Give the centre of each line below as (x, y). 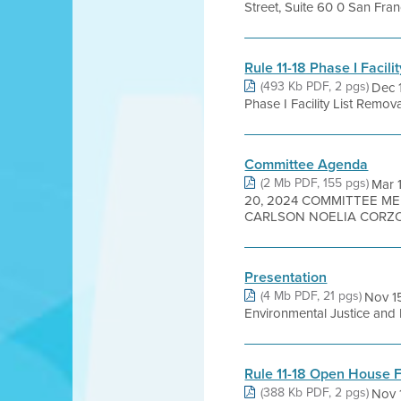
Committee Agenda (307, 164)
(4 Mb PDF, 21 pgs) (311, 295)
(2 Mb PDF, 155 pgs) (315, 183)
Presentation (286, 277)
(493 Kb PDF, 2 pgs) (315, 86)
